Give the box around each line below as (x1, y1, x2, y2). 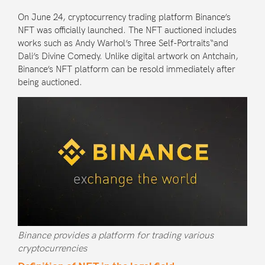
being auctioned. (18, 76, 82, 88)
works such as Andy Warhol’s (18, 37, 134, 49)
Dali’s (18, 50, 41, 62)
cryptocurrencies (18, 243, 87, 255)
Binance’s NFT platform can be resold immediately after (18, 63, 235, 75)
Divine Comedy (41, 50, 99, 62)
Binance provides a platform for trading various (18, 230, 214, 242)
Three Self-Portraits (134, 37, 210, 49)
